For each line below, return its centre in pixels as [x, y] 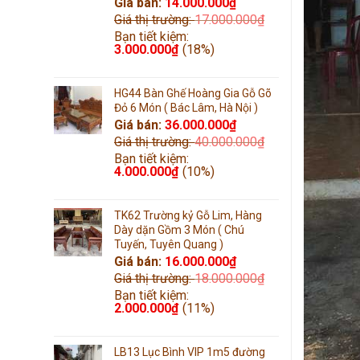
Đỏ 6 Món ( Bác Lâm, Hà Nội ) [186, 107]
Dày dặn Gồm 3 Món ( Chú [179, 229]
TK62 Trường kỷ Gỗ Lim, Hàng [188, 215]
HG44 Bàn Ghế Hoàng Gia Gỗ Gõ [193, 93]
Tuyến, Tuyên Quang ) [169, 244]
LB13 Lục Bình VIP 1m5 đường [190, 352]
